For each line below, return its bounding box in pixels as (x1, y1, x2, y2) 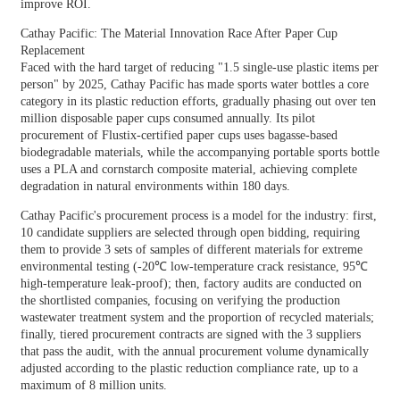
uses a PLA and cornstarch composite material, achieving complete (20, 162, 357, 176)
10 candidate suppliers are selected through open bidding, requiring (20, 225, 360, 239)
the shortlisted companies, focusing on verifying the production (20, 293, 340, 307)
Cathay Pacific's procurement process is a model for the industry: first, (20, 208, 377, 222)
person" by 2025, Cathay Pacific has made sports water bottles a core (20, 77, 369, 91)
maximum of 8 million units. (20, 378, 167, 392)
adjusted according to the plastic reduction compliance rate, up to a (20, 361, 358, 375)
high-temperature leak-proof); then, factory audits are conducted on (20, 276, 362, 290)
